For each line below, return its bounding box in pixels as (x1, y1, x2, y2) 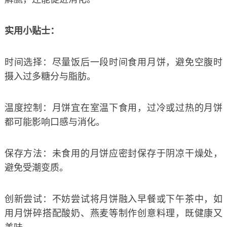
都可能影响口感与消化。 (4, 117, 105, 127)
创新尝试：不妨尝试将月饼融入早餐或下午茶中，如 (4, 194, 223, 204)
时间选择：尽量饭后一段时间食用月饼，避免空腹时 (4, 57, 223, 67)
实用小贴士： (4, 25, 59, 36)
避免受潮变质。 (4, 162, 68, 173)
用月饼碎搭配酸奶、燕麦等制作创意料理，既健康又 (4, 208, 223, 218)
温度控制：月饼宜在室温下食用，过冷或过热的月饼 (4, 102, 223, 113)
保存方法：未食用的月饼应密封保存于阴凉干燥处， (4, 148, 223, 159)
